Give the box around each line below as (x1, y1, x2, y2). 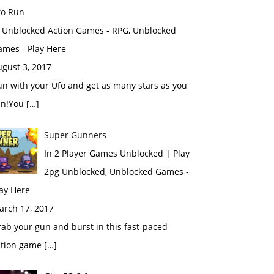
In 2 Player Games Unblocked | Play (43, 147, 190, 159)
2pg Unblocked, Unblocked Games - (43, 166, 189, 177)
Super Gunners (43, 129, 106, 141)
